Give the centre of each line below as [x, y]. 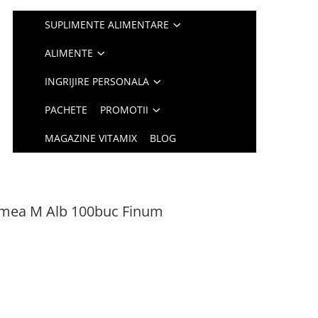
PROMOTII [125, 110]
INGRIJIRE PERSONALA [97, 81]
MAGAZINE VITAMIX [91, 138]
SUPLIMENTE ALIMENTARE [107, 24]
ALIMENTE [69, 53]
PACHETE [66, 110]
